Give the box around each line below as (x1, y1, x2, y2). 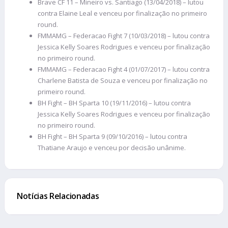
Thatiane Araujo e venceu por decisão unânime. (38, 142, 186, 152)
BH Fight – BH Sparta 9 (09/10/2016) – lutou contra (38, 131, 187, 141)
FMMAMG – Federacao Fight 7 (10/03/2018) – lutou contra (38, 31, 210, 40)
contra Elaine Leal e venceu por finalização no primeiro (38, 8, 207, 18)
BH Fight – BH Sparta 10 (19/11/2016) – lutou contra (38, 98, 191, 107)
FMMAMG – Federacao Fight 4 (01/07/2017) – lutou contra (38, 64, 210, 74)
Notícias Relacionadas (17, 190, 99, 202)
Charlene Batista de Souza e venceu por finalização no (38, 75, 208, 85)
